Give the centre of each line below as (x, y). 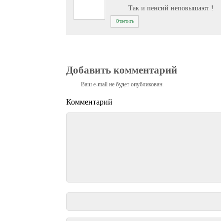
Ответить (125, 21)
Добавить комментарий (122, 70)
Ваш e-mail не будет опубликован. (123, 85)
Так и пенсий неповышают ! (171, 8)
